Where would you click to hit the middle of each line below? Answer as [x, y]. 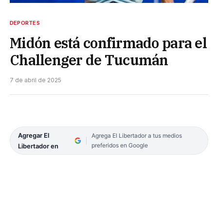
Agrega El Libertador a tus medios [136, 135]
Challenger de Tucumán [89, 60]
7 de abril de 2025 [36, 80]
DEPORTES [25, 23]
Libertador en [38, 146]
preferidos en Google [119, 145]
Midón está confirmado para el [108, 43]
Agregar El [34, 135]
